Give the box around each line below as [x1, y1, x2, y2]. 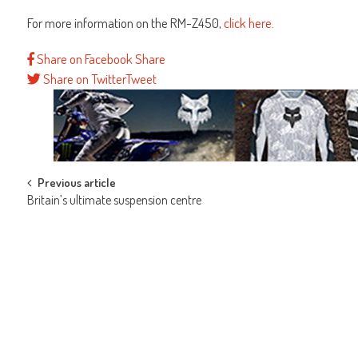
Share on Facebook [37, 50, 133, 68]
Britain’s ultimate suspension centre [27, 192, 201, 209]
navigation [26, 202, 118, 239]
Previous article [38, 175, 116, 191]
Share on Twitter [43, 70, 125, 88]
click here [224, 14, 272, 32]
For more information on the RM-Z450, [27, 14, 224, 32]
